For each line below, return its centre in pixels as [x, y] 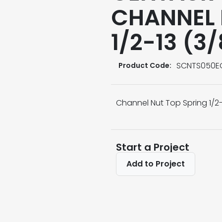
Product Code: [145, 66]
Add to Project [156, 164]
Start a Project [153, 147]
